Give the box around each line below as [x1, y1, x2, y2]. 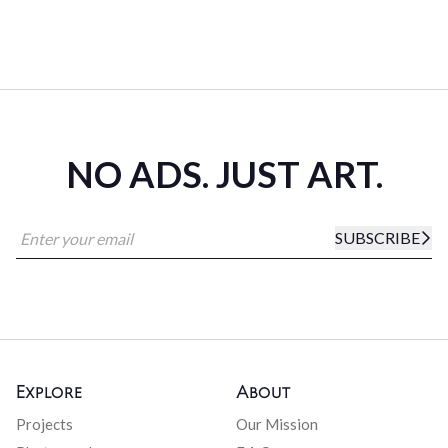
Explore [16, 382, 82, 405]
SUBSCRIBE [335, 228, 420, 247]
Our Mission [236, 415, 318, 433]
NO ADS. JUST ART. [65, 152, 383, 196]
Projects [16, 415, 73, 433]
